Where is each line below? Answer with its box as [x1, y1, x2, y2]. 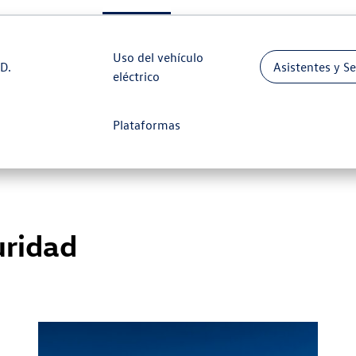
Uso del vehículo [113, 49, 204, 65]
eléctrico [113, 68, 161, 84]
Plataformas [113, 117, 181, 133]
